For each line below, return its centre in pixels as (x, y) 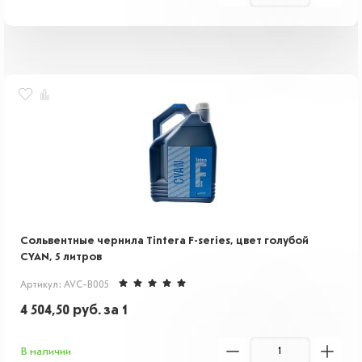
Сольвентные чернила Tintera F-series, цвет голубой (164, 241)
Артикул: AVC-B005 (65, 285)
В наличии (46, 351)
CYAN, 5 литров (61, 257)
